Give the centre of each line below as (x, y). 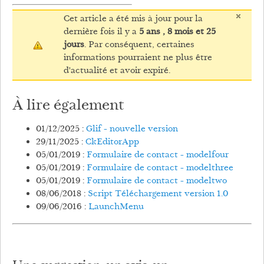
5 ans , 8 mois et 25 (177, 32)
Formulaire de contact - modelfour (158, 156)
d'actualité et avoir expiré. (117, 71)
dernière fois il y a (101, 32)
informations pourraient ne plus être (138, 58)
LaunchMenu (116, 207)
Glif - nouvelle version (132, 130)
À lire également (68, 106)
